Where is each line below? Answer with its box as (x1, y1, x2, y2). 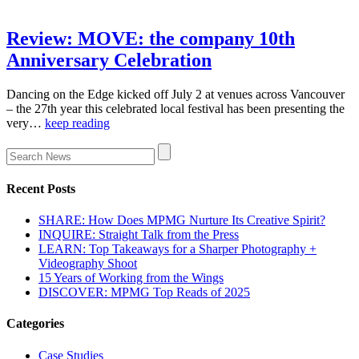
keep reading (45, 115, 110, 130)
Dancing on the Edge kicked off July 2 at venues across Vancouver (6, 87, 345, 101)
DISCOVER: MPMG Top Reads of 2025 (38, 285, 250, 300)
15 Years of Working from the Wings (38, 271, 224, 285)
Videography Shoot (38, 256, 137, 271)
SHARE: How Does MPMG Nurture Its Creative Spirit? (38, 213, 325, 228)
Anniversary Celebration (6, 49, 212, 71)
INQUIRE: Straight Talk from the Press (38, 228, 239, 242)
